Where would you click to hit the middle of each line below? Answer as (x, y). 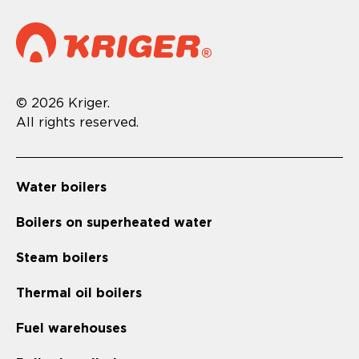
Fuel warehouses (71, 329)
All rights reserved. (77, 123)
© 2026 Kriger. (63, 104)
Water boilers (61, 188)
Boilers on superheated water (114, 223)
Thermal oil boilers (79, 294)
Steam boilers (62, 258)
